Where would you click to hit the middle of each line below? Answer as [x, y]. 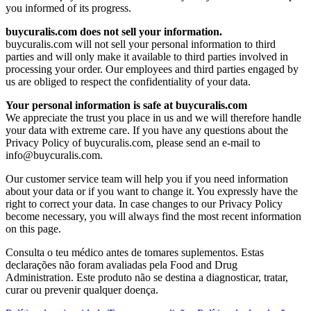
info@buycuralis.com [53, 155]
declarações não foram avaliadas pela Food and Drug [121, 264]
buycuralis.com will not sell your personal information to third [141, 44]
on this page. [33, 228]
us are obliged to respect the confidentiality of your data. [128, 81]
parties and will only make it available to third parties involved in [147, 56]
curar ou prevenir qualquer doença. [82, 289]
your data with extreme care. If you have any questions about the [147, 130]
